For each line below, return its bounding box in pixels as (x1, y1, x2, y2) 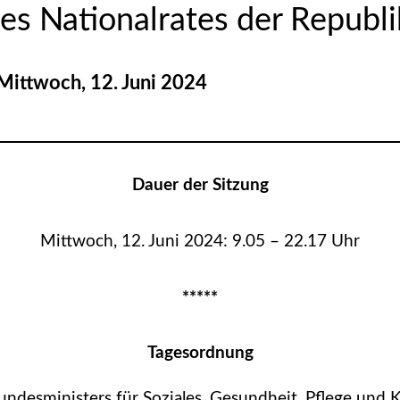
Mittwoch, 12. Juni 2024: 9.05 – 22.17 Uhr (40, 233, 360, 251)
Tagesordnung (146, 345, 254, 362)
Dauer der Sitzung (131, 177, 269, 195)
